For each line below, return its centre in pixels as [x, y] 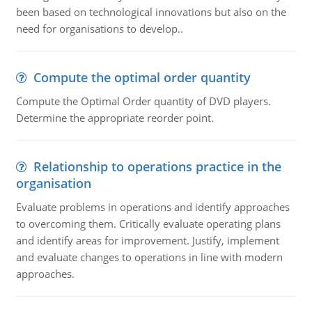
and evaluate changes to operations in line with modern [149, 257]
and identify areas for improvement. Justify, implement [147, 240]
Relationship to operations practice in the [157, 166]
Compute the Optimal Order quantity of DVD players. [143, 101]
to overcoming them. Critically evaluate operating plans [148, 224]
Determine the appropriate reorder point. [115, 118]
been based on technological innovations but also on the [151, 12]
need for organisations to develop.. [99, 29]
